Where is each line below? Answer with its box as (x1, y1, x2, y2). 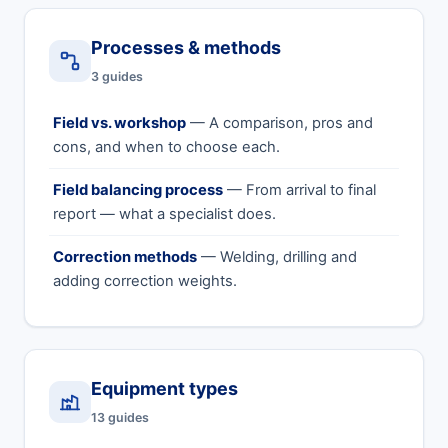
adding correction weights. (53, 272, 237, 290)
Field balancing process (53, 181, 223, 199)
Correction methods (53, 248, 197, 266)
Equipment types (91, 378, 238, 399)
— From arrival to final (223, 181, 376, 199)
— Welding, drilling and (197, 248, 357, 266)
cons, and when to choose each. (53, 138, 280, 156)
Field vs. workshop (53, 114, 186, 132)
